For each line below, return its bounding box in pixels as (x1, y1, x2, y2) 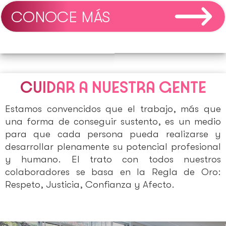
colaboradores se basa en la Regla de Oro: (5, 166, 221, 178)
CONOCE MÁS (11, 9, 110, 26)
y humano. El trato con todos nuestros (5, 154, 221, 165)
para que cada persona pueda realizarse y (5, 129, 221, 140)
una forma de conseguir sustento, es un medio (5, 116, 221, 128)
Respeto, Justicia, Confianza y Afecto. (5, 179, 175, 191)
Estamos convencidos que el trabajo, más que (5, 103, 221, 115)
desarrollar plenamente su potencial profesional (5, 141, 221, 153)
